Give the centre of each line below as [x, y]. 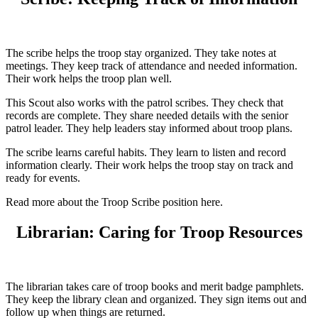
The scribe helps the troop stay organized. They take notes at [141, 53]
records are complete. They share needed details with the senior [147, 115]
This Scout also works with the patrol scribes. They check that [144, 102]
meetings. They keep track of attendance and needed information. [152, 65]
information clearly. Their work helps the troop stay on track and [149, 165]
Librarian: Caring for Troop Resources [159, 232]
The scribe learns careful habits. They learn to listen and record [146, 152]
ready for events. [43, 177]
